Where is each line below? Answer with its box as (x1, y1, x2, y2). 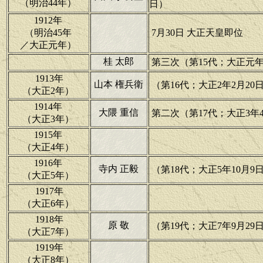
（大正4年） (22, 142, 75, 152)
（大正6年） (22, 198, 75, 208)
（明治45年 (25, 28, 72, 38)
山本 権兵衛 (94, 79, 143, 89)
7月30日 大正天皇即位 (149, 28, 244, 38)
